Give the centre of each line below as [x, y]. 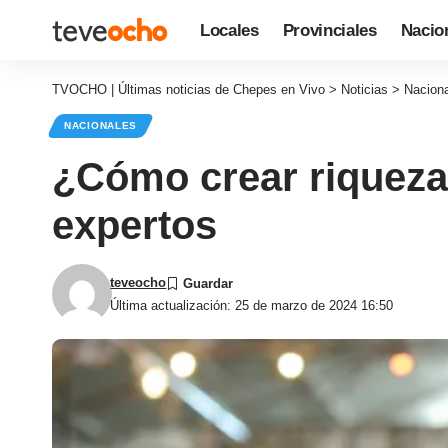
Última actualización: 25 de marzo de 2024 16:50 [252, 305]
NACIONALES [100, 125]
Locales [229, 30]
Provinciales [329, 30]
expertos [134, 225]
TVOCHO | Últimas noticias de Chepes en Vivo [188, 89]
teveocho [138, 282]
